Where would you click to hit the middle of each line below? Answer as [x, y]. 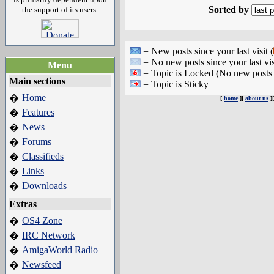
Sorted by [229, 9]
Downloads [44, 186]
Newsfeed [42, 265]
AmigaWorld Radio [60, 250]
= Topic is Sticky [175, 84]
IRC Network [49, 235]
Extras [23, 204]
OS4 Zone [42, 220]
